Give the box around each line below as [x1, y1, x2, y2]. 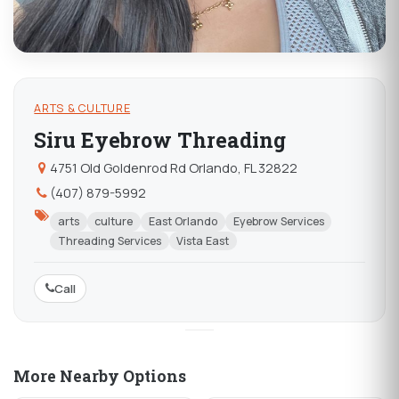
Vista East [176, 232, 230, 248]
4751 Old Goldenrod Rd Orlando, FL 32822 [49, 158, 297, 176]
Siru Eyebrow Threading [34, 126, 287, 154]
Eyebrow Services [232, 214, 324, 230]
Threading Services [57, 232, 161, 248]
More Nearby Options [13, 365, 186, 387]
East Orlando [148, 214, 217, 230]
